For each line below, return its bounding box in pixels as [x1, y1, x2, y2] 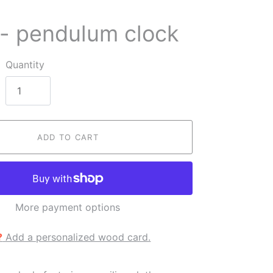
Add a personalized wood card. [2, 231, 151, 243]
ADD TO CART [37, 132, 99, 142]
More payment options [15, 201, 121, 213]
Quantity [5, 58, 45, 71]
